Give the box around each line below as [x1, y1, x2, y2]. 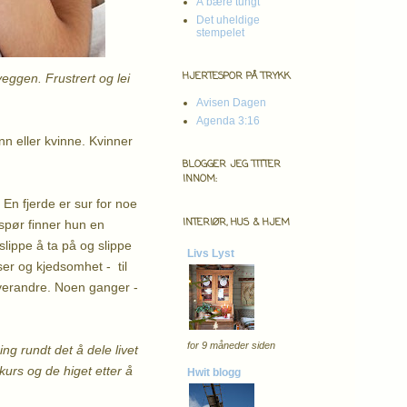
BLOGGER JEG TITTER [183, 156, 281, 172]
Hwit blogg [187, 365, 241, 379]
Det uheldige [196, 13, 260, 26]
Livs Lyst [187, 246, 234, 260]
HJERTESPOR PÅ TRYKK [183, 68, 291, 84]
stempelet [196, 25, 244, 39]
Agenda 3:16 [196, 114, 260, 127]
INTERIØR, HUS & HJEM [183, 214, 290, 230]
